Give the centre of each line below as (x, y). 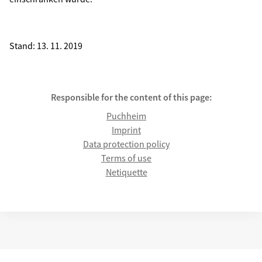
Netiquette (126, 172)
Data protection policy (126, 144)
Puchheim (126, 116)
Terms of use (126, 158)
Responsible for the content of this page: (131, 97)
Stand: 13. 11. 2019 (46, 46)
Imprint (126, 130)
